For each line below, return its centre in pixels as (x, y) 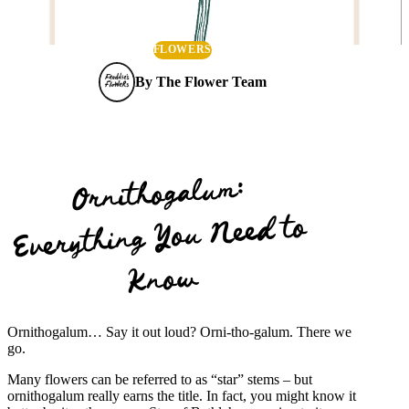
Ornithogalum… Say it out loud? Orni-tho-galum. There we (179, 332)
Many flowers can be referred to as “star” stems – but (160, 380)
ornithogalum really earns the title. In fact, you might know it (182, 396)
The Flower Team (211, 81)
